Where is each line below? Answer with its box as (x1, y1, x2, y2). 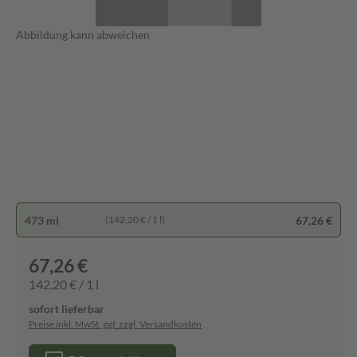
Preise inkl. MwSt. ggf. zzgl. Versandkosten (29, 318, 202, 330)
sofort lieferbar (29, 302, 104, 316)
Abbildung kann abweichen (16, 28, 150, 41)
